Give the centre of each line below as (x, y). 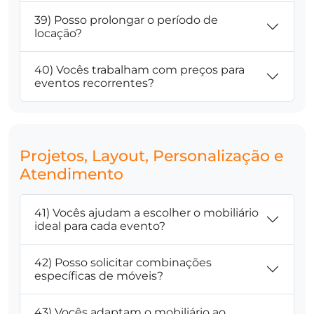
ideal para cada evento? (100, 226)
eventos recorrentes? (94, 83)
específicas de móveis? (99, 275)
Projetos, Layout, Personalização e (151, 155)
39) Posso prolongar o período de (126, 20)
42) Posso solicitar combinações (123, 262)
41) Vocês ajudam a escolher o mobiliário (146, 212)
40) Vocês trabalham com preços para (139, 69)
